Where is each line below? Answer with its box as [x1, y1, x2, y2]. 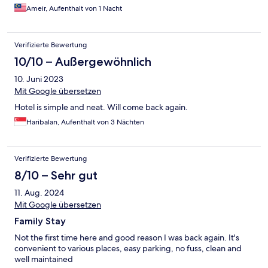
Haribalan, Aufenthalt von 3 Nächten [26, 117, 144, 127]
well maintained [14, 254, 73, 265]
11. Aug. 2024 [14, 187, 64, 199]
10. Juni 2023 [14, 74, 63, 85]
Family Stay [14, 215, 66, 227]
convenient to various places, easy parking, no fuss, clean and [14, 243, 242, 254]
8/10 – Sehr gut [14, 168, 98, 183]
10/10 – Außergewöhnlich [14, 54, 151, 69]
